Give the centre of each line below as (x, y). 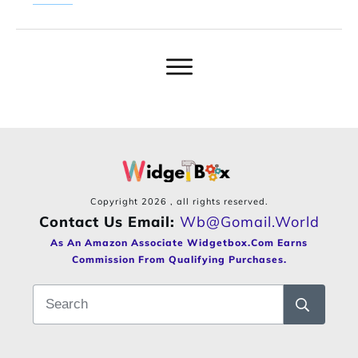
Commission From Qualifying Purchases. (179, 260)
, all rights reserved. (219, 202)
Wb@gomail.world (249, 222)
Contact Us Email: (109, 222)
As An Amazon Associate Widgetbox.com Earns (179, 243)
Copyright (115, 202)
